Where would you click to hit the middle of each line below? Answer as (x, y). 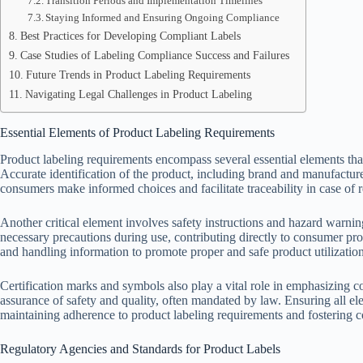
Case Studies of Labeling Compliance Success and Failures (154, 55)
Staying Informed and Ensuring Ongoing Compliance (163, 17)
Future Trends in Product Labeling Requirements (138, 75)
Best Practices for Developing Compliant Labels (130, 36)
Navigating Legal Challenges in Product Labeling (138, 94)
